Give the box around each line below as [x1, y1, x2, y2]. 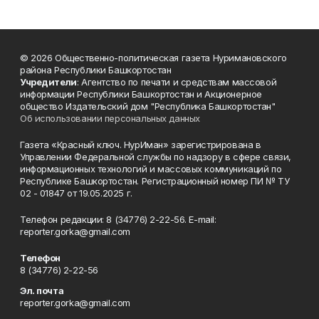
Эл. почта [20, 285, 64, 297]
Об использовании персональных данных [20, 113, 200, 125]
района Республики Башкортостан [20, 64, 172, 76]
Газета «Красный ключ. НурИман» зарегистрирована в [20, 139, 261, 151]
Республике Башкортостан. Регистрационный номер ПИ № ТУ [20, 175, 290, 187]
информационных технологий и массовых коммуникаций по [20, 163, 282, 175]
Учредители [20, 76, 77, 88]
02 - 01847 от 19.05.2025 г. [20, 187, 132, 199]
